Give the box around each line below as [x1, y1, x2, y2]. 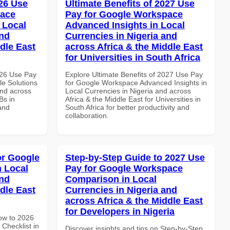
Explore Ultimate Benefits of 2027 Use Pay [65, 70, 203, 79]
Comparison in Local [65, 174, 157, 184]
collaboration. [65, 111, 109, 120]
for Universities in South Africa [65, 52, 200, 63]
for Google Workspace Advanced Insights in [65, 78, 207, 87]
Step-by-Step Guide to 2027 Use [65, 152, 205, 163]
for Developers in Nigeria [65, 206, 175, 217]
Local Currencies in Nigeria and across [65, 86, 191, 95]
